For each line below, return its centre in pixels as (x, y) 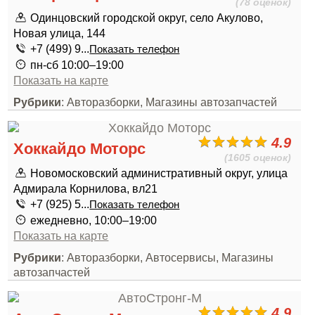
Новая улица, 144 (60, 33)
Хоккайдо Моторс (80, 149)
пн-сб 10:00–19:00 (77, 65)
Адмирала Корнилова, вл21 (86, 188)
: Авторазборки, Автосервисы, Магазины (168, 257)
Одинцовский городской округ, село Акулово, (147, 18)
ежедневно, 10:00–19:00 (94, 220)
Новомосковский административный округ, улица (159, 173)
